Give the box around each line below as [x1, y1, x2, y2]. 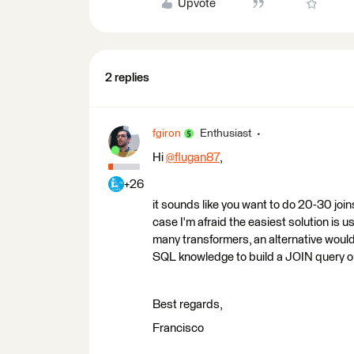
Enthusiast [200, 127, 251, 139]
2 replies [105, 71, 149, 84]
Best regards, [153, 298, 223, 311]
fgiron [153, 127, 181, 139]
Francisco [153, 322, 204, 334]
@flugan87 [166, 151, 220, 164]
